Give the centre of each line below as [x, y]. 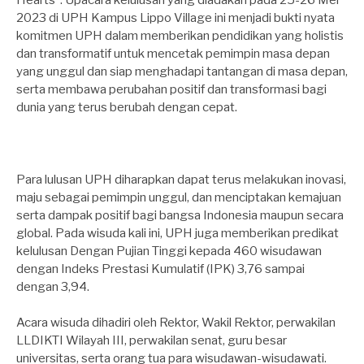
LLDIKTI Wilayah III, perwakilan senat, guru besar [152, 340]
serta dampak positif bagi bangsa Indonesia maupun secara [180, 215]
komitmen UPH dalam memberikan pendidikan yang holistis [180, 36]
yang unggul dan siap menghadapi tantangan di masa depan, [182, 72]
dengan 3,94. [53, 286]
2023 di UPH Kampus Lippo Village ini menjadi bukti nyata [175, 18]
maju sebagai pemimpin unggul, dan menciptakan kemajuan [179, 197]
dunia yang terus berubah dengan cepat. [127, 108]
